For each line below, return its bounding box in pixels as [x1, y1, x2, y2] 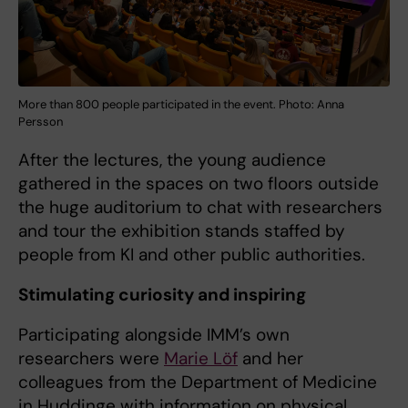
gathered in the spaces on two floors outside [18, 172, 379, 196]
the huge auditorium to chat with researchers [18, 196, 382, 219]
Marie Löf [164, 347, 238, 371]
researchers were [18, 347, 164, 371]
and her [238, 347, 303, 371]
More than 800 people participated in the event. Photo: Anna [18, 97, 344, 113]
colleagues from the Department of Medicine [18, 371, 377, 394]
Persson [18, 114, 63, 130]
